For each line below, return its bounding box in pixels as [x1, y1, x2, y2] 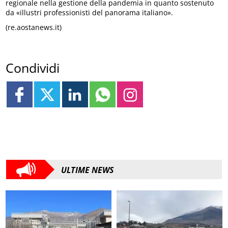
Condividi [6, 59, 60, 77]
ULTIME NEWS [61, 164, 114, 176]
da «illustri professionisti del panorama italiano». [6, 7, 174, 17]
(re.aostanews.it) [6, 22, 62, 32]
